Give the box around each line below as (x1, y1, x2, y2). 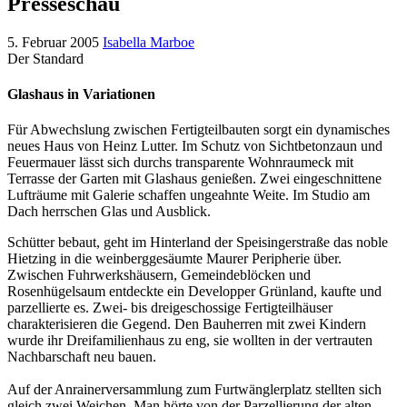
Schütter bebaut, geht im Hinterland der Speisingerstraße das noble (7, 234, 388, 251)
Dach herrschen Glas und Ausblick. (7, 203, 211, 220)
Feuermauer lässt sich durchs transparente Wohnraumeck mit (7, 154, 353, 171)
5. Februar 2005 (7, 34, 99, 50)
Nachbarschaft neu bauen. (7, 349, 156, 365)
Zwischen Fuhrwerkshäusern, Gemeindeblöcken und (7, 267, 311, 283)
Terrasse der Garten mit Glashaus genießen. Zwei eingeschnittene (7, 171, 382, 187)
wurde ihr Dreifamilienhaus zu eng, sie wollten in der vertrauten (7, 333, 372, 349)
